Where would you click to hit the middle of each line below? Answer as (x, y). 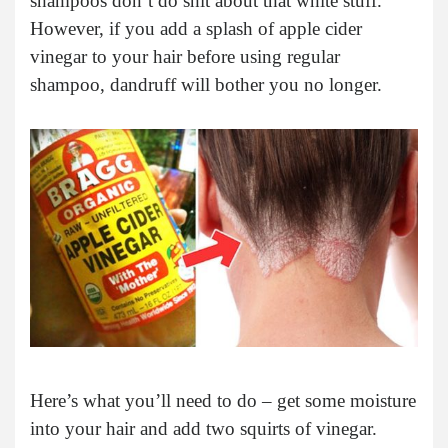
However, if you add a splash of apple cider (196, 28)
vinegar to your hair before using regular (185, 56)
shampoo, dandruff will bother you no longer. (206, 84)
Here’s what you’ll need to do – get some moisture (223, 400)
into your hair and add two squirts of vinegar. (203, 428)
